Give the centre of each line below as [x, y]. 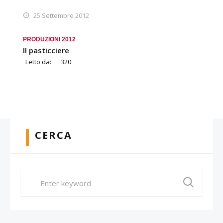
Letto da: [38, 61]
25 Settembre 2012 [61, 15]
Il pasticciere [46, 50]
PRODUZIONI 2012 [49, 39]
